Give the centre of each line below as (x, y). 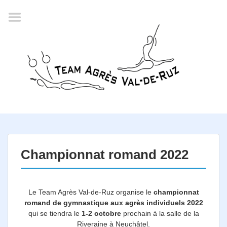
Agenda (26, 32)
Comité (25, 190)
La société (31, 84)
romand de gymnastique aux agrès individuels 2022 (113, 203)
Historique (31, 105)
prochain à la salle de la (160, 213)
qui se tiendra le (55, 213)
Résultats (29, 147)
